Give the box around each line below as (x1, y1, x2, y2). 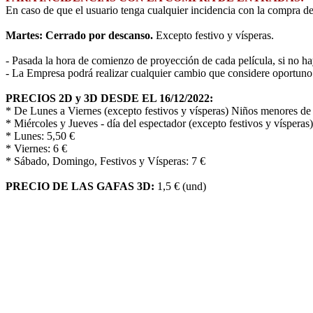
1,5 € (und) (154, 180, 206, 193)
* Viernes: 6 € (6, 143, 67, 155)
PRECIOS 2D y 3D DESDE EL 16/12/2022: (6, 92, 213, 105)
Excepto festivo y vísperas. (153, 29, 274, 42)
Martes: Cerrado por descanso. (6, 29, 153, 42)
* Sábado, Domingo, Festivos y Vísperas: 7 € (6, 155, 205, 168)
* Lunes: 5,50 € (6, 130, 75, 143)
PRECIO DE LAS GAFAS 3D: (6, 180, 154, 193)
